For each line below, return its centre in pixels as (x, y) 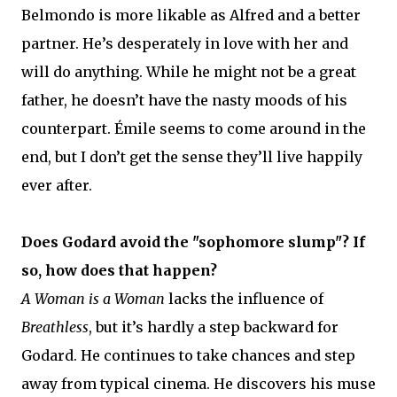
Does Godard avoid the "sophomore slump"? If (193, 241)
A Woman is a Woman (93, 298)
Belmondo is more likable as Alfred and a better (191, 15)
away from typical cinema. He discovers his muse (198, 383)
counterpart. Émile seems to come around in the (194, 128)
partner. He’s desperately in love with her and (185, 43)
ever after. (57, 185)
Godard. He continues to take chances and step (188, 355)
